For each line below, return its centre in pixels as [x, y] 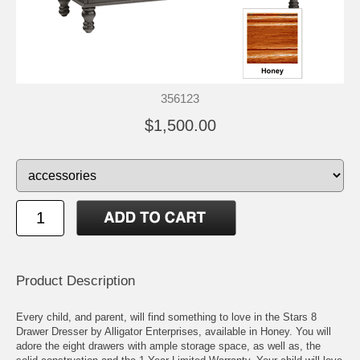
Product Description [76, 280]
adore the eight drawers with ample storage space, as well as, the [168, 346]
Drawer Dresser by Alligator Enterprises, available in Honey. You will [174, 331]
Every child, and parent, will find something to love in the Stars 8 [166, 317]
